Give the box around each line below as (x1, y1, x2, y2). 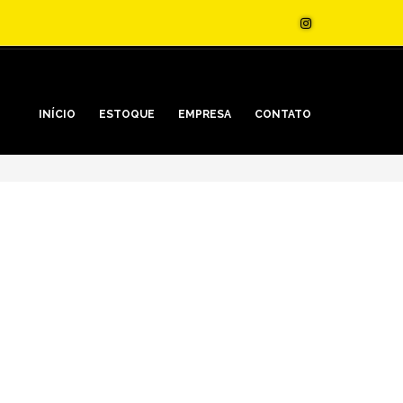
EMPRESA (178, 108, 231, 121)
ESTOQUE (99, 108, 155, 121)
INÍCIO (39, 108, 76, 121)
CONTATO (255, 108, 311, 121)
